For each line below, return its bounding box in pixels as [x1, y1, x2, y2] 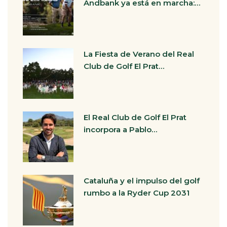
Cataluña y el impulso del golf [84, 176, 200, 185]
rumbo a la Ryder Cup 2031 [84, 188, 190, 198]
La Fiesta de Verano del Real [84, 49, 194, 59]
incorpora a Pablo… [84, 125, 157, 134]
